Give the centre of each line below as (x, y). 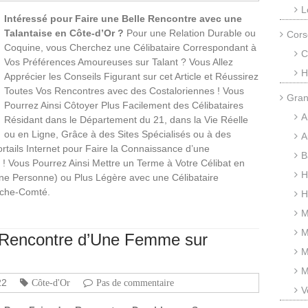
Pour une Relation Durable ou (190, 33)
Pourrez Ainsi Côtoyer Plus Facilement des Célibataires (124, 105)
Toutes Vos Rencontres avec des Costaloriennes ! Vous (124, 90)
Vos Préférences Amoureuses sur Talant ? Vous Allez (119, 62)
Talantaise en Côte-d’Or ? (64, 33)
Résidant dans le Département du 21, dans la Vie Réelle (126, 119)
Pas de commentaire (135, 282)
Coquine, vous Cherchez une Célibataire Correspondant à (130, 47)
